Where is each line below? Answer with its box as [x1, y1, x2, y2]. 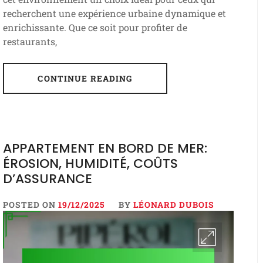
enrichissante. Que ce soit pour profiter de [2, 21, 187, 34]
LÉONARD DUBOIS [133, 199, 214, 211]
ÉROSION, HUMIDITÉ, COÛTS [2, 154, 178, 173]
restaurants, [2, 35, 57, 48]
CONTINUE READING [38, 73, 133, 85]
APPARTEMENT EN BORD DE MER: [2, 139, 207, 158]
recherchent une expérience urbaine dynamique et [2, 7, 226, 20]
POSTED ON [2, 199, 58, 211]
